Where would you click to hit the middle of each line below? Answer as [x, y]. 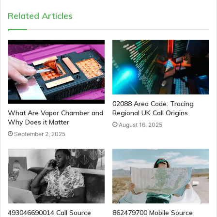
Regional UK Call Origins [150, 113]
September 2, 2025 [40, 134]
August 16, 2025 [140, 124]
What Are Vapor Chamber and [55, 113]
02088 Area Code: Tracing [153, 103]
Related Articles [40, 15]
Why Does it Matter [39, 122]
